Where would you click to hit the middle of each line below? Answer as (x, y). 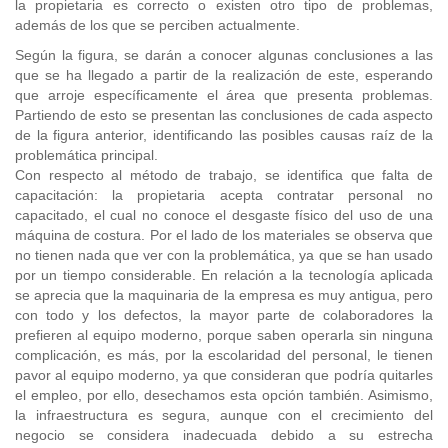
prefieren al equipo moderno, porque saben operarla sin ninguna (224, 335)
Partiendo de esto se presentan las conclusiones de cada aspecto (224, 115)
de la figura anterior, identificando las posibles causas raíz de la (224, 135)
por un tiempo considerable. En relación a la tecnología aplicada (224, 275)
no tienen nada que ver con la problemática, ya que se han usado (224, 255)
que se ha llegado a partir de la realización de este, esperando (224, 75)
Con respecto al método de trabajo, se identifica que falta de (224, 175)
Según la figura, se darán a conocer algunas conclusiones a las (224, 55)
